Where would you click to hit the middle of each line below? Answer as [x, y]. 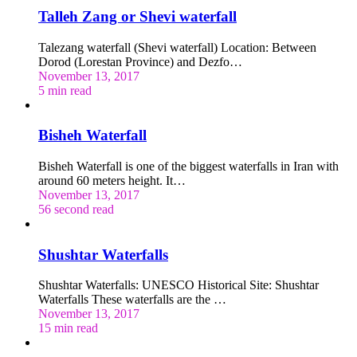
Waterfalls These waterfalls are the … [132, 300]
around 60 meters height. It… [112, 180]
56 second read [76, 209]
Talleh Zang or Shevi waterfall [137, 16]
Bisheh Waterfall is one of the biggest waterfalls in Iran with [188, 166]
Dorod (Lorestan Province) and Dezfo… [140, 61]
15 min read [68, 328]
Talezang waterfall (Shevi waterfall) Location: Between [177, 47]
